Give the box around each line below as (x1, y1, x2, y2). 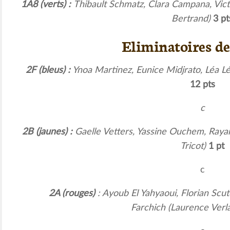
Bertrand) (171, 14, 213, 24)
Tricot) (180, 141, 208, 151)
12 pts (189, 80, 215, 89)
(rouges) (59, 188, 95, 198)
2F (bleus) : (25, 65, 70, 75)
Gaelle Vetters (75, 127, 132, 137)
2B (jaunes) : (22, 127, 75, 137)
